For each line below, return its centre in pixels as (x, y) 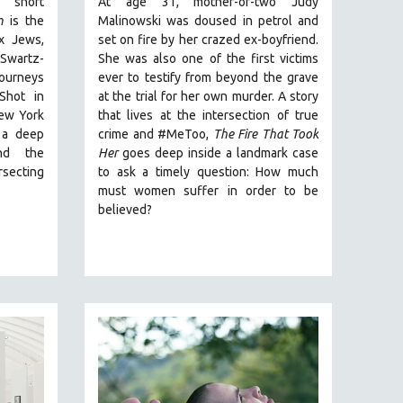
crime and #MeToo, (156, 134)
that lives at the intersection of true (208, 116)
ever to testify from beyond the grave (208, 78)
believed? (125, 210)
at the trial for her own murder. (188, 97)
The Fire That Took (265, 134)
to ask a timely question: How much (208, 172)
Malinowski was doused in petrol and (208, 21)
